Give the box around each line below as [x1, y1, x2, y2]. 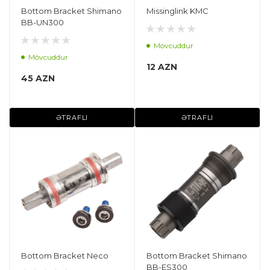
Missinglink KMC [146, 6, 209, 16]
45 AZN [21, 72, 55, 84]
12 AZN [146, 61, 177, 72]
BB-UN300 [21, 17, 64, 27]
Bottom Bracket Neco [21, 250, 108, 260]
